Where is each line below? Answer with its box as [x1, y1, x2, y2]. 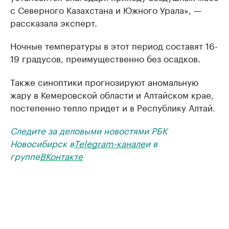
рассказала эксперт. [10, 15, 97, 29]
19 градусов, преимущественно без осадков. [10, 51, 200, 64]
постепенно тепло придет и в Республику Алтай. [10, 100, 215, 113]
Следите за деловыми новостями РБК [10, 123, 167, 136]
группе [10, 149, 40, 162]
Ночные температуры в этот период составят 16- [10, 38, 218, 52]
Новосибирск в [10, 136, 74, 149]
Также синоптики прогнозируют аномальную [10, 75, 198, 88]
